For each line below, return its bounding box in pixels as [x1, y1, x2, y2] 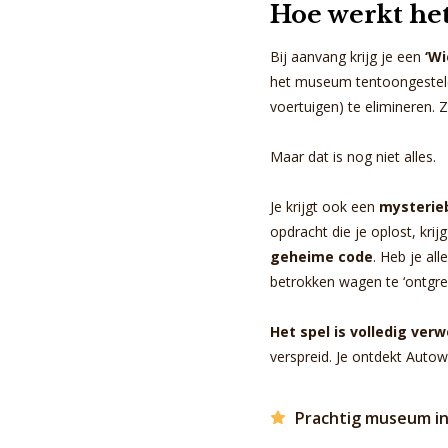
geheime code [270, 247, 373, 266]
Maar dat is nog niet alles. [270, 147, 436, 166]
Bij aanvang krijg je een [270, 47, 425, 66]
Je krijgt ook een [270, 197, 379, 216]
